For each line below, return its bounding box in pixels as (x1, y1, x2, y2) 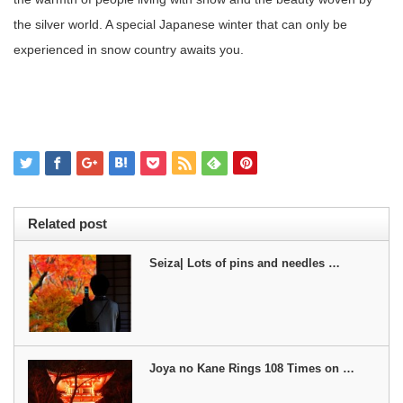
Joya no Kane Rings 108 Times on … (149, 362, 355, 376)
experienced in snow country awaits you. (13, 41, 244, 57)
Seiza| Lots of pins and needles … (149, 255, 341, 270)
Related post (28, 215, 107, 231)
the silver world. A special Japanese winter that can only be (13, 16, 347, 31)
